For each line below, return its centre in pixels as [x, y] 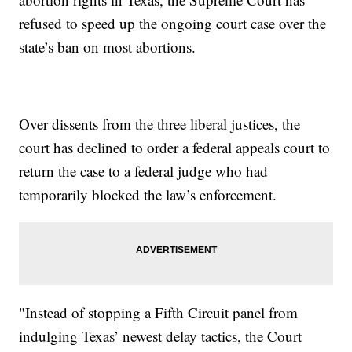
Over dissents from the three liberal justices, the [160, 124]
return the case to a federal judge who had [144, 171]
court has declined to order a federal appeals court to [175, 148]
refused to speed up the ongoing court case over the [173, 24]
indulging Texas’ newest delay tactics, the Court [161, 336]
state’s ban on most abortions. [108, 47]
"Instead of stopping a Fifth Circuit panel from [159, 313]
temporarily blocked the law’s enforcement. [148, 195]
